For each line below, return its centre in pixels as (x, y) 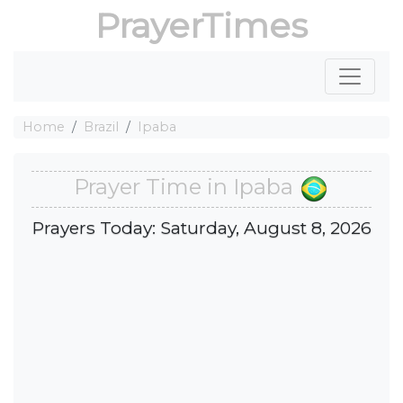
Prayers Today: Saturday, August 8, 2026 (201, 227)
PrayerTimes (201, 26)
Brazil (101, 127)
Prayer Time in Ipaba (186, 187)
